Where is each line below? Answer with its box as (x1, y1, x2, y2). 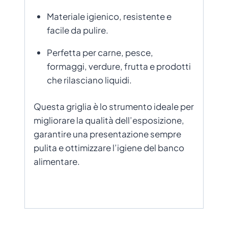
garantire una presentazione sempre (34, 128, 181, 140)
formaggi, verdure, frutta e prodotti (46, 60, 191, 72)
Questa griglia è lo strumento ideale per (34, 101, 194, 112)
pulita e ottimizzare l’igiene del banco (34, 142, 184, 154)
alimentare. (34, 156, 80, 167)
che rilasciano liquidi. (46, 74, 132, 85)
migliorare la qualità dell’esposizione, (34, 115, 184, 126)
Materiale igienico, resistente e (46, 10, 172, 22)
